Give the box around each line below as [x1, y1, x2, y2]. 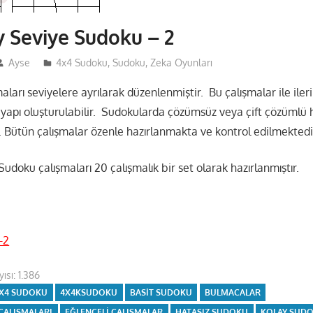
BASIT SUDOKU [130, 287, 193, 298]
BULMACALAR [205, 287, 261, 298]
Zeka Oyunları [150, 57, 212, 69]
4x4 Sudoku [55, 57, 108, 69]
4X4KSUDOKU [60, 287, 118, 298]
